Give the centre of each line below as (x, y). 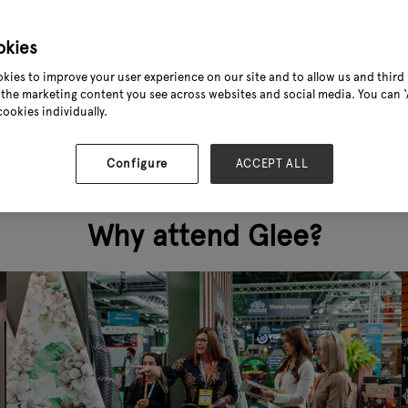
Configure (137, 164)
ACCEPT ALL (272, 164)
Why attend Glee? (204, 235)
